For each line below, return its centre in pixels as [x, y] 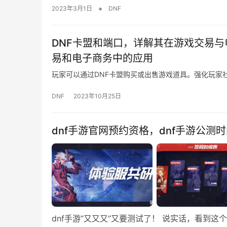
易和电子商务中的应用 [102, 59]
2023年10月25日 [97, 96]
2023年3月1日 [72, 9]
